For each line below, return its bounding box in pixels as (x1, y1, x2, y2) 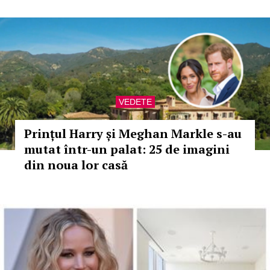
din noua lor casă (24, 157, 128, 173)
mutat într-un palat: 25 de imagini (24, 141, 230, 157)
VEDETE (118, 97, 152, 107)
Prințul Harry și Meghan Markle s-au (24, 125, 242, 142)
